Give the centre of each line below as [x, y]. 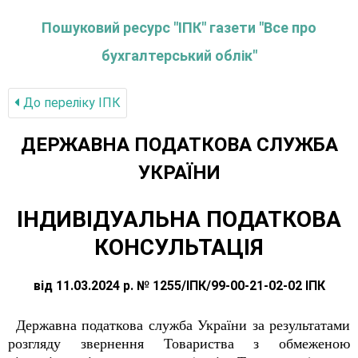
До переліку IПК [70, 103]
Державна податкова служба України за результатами [183, 325]
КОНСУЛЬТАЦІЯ [179, 247]
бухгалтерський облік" [179, 56]
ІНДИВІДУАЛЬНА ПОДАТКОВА [179, 219]
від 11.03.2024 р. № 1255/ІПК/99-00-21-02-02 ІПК [179, 286]
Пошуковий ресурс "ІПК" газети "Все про [179, 28]
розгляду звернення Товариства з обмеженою [179, 344]
